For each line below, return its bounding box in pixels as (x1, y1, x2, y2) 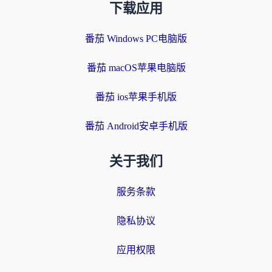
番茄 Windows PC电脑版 (85, 33, 187, 44)
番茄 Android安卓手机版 (84, 121, 188, 131)
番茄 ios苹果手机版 (95, 92, 177, 102)
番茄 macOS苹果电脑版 (86, 63, 186, 73)
